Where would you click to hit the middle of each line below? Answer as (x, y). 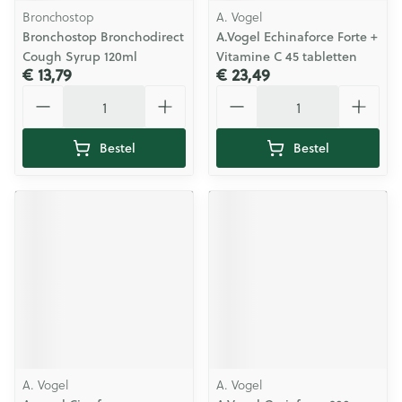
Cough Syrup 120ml (80, 57)
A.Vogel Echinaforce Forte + (297, 37)
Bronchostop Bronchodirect (103, 37)
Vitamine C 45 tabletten (287, 57)
